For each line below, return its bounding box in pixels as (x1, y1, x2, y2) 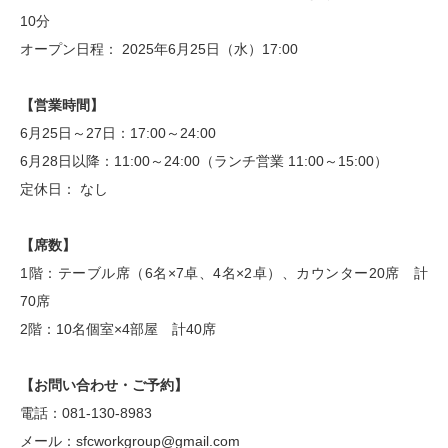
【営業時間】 (20, 97, 104, 113)
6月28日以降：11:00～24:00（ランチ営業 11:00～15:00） (20, 153, 388, 169)
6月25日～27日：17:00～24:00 (20, 125, 216, 141)
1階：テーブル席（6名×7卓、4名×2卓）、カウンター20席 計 (20, 265, 428, 281)
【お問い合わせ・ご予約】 (20, 377, 188, 393)
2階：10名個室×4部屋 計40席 (20, 321, 216, 337)
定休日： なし (20, 181, 108, 197)
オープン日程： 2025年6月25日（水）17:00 (20, 41, 298, 57)
